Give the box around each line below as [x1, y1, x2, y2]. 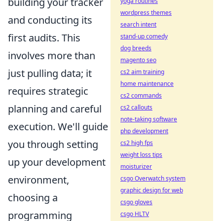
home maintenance [120, 79, 174, 88]
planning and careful [8, 102, 102, 115]
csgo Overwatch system [120, 174, 185, 183]
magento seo [120, 56, 156, 64]
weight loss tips [120, 150, 162, 159]
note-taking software [120, 115, 177, 123]
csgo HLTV [120, 210, 149, 218]
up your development [8, 155, 106, 169]
